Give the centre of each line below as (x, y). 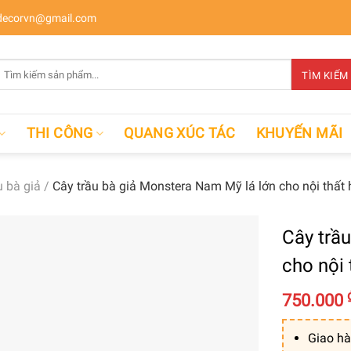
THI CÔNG (60, 133)
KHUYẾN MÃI (299, 133)
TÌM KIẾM (325, 76)
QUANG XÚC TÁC (180, 133)
